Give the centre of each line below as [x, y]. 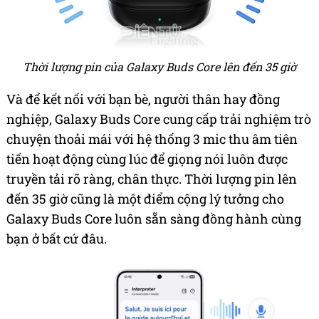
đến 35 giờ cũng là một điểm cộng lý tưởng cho [145, 199]
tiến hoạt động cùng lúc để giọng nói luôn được [147, 159]
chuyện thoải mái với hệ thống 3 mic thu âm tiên [152, 139]
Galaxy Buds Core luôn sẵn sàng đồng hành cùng [154, 219]
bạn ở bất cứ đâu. [57, 239]
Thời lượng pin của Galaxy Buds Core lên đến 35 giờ [159, 67]
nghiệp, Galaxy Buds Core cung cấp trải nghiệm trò [159, 119]
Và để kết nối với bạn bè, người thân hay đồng [143, 99]
